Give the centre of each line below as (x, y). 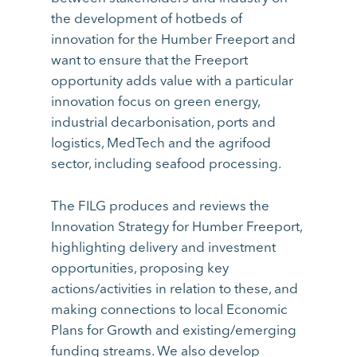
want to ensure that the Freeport (150, 61)
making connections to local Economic (170, 310)
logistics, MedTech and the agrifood (161, 143)
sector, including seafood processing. (167, 164)
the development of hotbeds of (147, 19)
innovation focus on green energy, (156, 102)
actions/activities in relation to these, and (175, 289)
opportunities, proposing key (140, 269)
